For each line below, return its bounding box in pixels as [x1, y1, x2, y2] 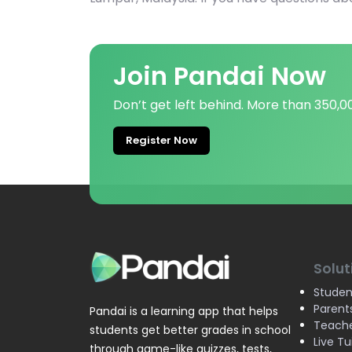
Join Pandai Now [113, 58, 326, 93]
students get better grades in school [90, 321, 291, 338]
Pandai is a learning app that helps [90, 302, 278, 319]
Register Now [126, 133, 197, 148]
